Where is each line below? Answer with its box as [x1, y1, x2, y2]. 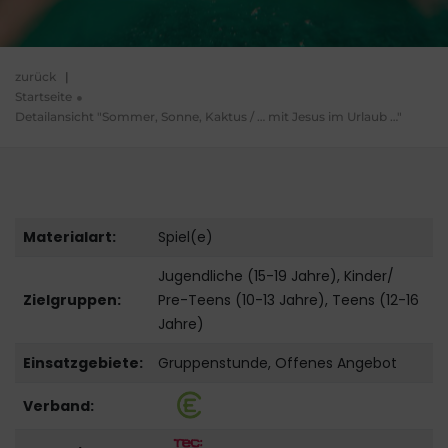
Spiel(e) [157, 227, 213, 248]
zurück [15, 69, 56, 85]
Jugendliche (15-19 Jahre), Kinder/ [157, 266, 394, 287]
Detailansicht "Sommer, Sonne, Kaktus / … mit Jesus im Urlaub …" [15, 109, 402, 125]
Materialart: [22, 227, 116, 248]
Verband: [22, 396, 94, 417]
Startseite [15, 89, 72, 105]
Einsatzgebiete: [22, 353, 143, 374]
